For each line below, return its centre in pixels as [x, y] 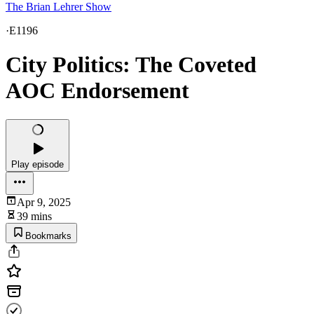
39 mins [34, 216]
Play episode [37, 164]
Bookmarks [48, 235]
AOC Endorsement [97, 91]
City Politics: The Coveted [131, 65]
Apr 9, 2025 [44, 202]
